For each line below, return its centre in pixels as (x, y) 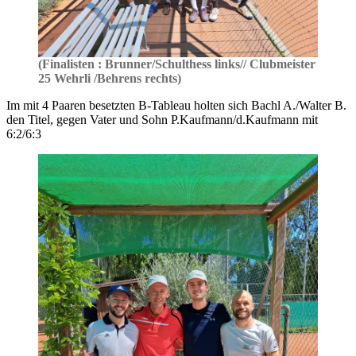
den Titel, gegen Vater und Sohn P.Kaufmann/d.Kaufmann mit (162, 120)
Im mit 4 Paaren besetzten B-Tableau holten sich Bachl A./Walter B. (176, 106)
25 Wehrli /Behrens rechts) (110, 79)
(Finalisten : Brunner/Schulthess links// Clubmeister (177, 64)
